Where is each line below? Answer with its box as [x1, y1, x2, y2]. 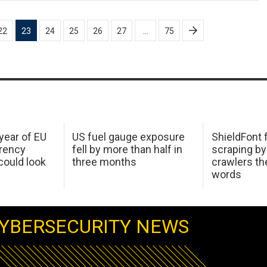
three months [72, 155, 137, 168]
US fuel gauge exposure [72, 130, 185, 143]
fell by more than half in [72, 142, 183, 156]
